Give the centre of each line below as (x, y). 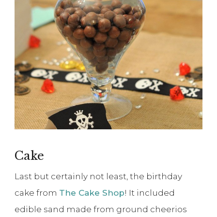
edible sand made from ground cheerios (101, 209)
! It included (150, 193)
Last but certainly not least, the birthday (98, 177)
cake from (37, 193)
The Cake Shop (92, 193)
